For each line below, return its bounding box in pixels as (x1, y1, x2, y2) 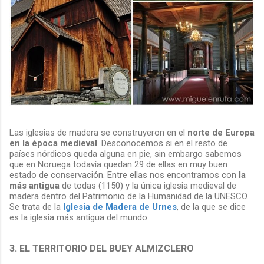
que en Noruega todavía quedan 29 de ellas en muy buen (9, 159, 227, 170)
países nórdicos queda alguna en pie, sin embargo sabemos (9, 148, 242, 160)
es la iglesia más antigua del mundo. (9, 212, 149, 223)
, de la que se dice (177, 202, 246, 213)
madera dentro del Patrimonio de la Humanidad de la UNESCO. (9, 191, 249, 202)
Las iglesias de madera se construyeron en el (9, 127, 187, 138)
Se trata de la (9, 202, 63, 213)
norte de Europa (187, 127, 255, 138)
